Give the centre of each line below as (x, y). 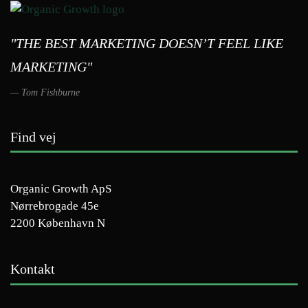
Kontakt (33, 269)
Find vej (33, 136)
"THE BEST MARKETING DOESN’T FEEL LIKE (147, 43)
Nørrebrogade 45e (55, 206)
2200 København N (58, 223)
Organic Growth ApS (61, 189)
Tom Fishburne (51, 92)
